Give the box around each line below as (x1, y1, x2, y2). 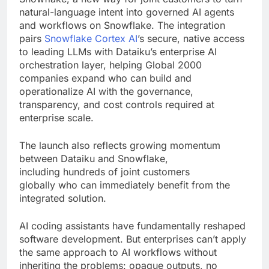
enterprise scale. (19, 111, 94, 124)
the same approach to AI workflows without (19, 246, 217, 258)
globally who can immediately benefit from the (19, 178, 230, 191)
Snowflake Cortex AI (44, 32, 138, 44)
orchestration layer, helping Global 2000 (19, 58, 202, 71)
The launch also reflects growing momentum (19, 139, 220, 151)
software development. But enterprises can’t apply (19, 232, 246, 245)
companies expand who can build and (19, 71, 192, 84)
